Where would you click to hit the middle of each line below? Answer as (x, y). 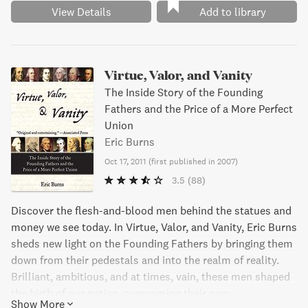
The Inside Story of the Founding (184, 92)
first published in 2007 (193, 161)
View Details (81, 12)
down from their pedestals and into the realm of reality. (145, 260)
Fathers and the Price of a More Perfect (199, 109)
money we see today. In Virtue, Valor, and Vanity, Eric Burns (154, 227)
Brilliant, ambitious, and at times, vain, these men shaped (151, 276)
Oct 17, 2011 (125, 161)
